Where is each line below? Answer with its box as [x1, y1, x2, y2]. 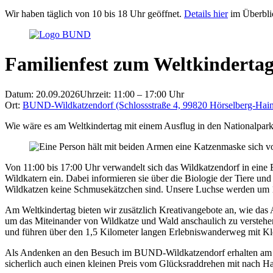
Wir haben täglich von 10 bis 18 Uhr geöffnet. [5, 8, 184, 19]
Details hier [184, 8, 228, 19]
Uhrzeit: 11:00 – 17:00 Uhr [80, 88, 184, 99]
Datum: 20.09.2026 [5, 88, 80, 99]
